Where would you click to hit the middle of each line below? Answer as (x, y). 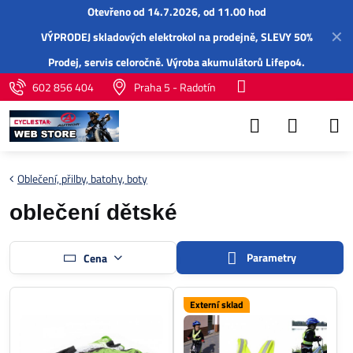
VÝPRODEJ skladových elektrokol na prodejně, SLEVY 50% (176, 37)
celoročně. (140, 62)
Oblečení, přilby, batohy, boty (82, 178)
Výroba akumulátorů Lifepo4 (234, 62)
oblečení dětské (93, 212)
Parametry (271, 257)
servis (99, 62)
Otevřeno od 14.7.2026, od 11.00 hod (176, 11)
